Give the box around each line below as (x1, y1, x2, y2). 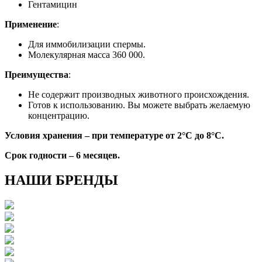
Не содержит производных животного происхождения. (28, 89, 249, 100)
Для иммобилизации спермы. (28, 39, 146, 50)
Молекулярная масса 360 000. (28, 50, 145, 60)
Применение (5, 19, 57, 30)
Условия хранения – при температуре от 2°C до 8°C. (5, 130, 224, 141)
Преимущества (5, 70, 68, 80)
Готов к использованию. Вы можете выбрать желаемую (28, 100, 250, 111)
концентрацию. (28, 111, 89, 121)
